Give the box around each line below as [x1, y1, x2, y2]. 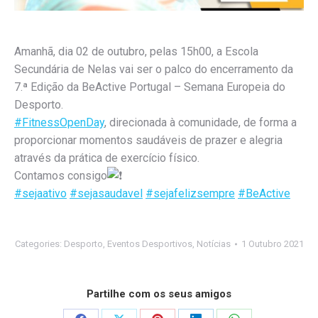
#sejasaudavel [70, 187, 143, 200]
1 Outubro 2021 [241, 238, 304, 249]
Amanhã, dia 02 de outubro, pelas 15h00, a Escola [14, 45, 258, 58]
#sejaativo [14, 187, 67, 200]
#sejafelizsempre [146, 187, 235, 200]
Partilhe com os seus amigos [87, 287, 231, 300]
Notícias [196, 238, 231, 249]
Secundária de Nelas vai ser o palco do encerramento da [14, 62, 293, 76]
